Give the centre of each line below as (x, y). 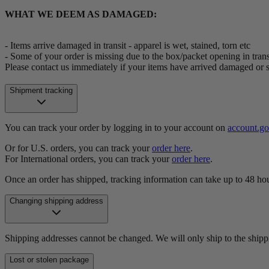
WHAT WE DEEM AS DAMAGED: (81, 14)
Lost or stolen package (49, 259)
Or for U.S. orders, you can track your (78, 148)
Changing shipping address (56, 201)
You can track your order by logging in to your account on (116, 127)
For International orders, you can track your (88, 159)
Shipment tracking (41, 90)
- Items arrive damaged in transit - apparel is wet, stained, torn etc (128, 45)
